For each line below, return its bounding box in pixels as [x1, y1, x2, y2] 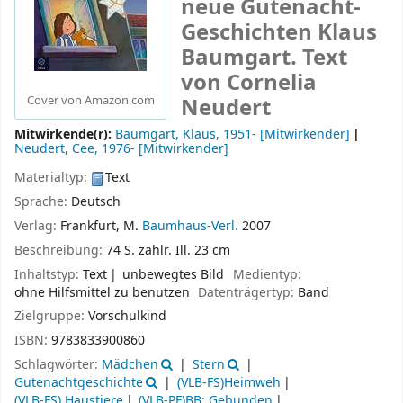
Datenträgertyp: [198, 282, 299, 302]
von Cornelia [181, 66, 317, 99]
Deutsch [71, 193, 121, 212]
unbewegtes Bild [122, 264, 225, 284]
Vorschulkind [88, 307, 166, 327]
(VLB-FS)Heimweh [176, 373, 281, 393]
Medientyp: [232, 264, 301, 284]
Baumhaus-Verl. [142, 217, 238, 237]
